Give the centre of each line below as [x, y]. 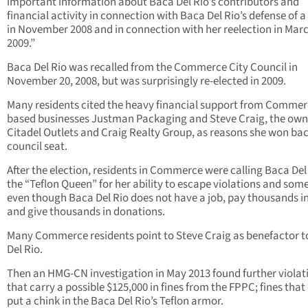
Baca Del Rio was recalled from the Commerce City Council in [152, 68]
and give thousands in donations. [86, 212]
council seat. [37, 147]
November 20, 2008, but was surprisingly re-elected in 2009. [146, 81]
